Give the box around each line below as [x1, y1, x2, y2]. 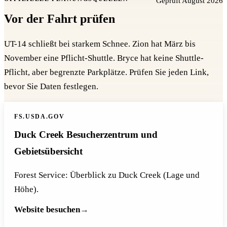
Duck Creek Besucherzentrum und [14, 129, 158, 140]
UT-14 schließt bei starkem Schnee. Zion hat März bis [4, 39, 196, 49]
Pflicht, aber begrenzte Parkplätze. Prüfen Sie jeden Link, [4, 67, 209, 77]
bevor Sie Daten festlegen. [4, 81, 98, 91]
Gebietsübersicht [14, 145, 83, 157]
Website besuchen [14, 205, 80, 215]
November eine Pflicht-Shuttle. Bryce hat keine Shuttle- [4, 53, 204, 63]
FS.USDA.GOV [14, 112, 65, 120]
